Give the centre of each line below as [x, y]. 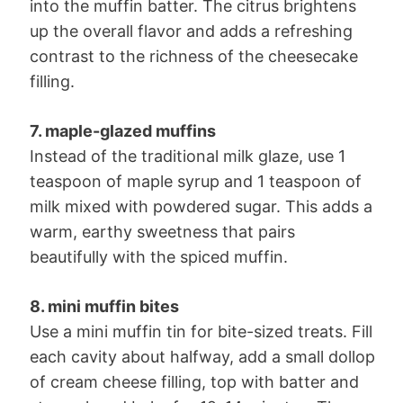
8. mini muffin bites [104, 306]
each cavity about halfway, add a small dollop [202, 356]
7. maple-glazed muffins [123, 130]
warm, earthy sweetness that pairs [162, 231]
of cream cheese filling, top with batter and [194, 381]
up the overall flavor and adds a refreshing [191, 31]
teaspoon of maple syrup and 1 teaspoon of [196, 181]
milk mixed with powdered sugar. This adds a [201, 206]
